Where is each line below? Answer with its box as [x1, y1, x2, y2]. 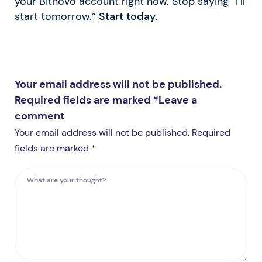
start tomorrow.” [15, 9, 99, 23]
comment [15, 108, 65, 123]
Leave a [158, 92, 197, 107]
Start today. [99, 9, 157, 23]
